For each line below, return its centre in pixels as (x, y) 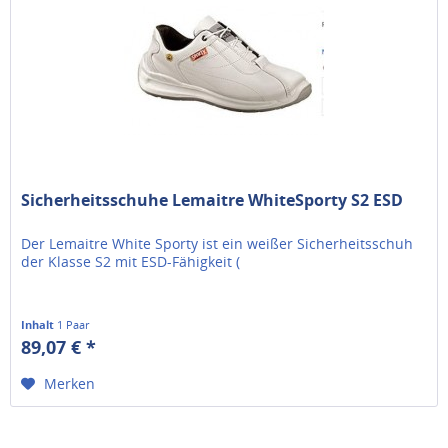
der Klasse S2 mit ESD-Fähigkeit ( (131, 262)
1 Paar (73, 325)
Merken (70, 384)
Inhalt (39, 325)
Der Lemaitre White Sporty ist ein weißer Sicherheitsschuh (217, 244)
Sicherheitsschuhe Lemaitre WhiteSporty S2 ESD (212, 200)
